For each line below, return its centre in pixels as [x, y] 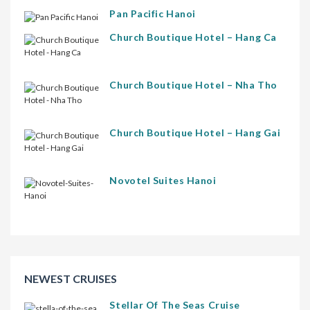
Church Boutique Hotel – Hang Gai [195, 133]
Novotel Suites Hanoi [163, 181]
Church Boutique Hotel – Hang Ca [193, 37]
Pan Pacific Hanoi [153, 14]
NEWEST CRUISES [71, 279]
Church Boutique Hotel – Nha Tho [193, 85]
